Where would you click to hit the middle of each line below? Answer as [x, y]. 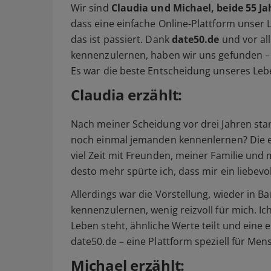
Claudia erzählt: [127, 95]
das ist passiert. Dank [121, 40]
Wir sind [91, 8]
